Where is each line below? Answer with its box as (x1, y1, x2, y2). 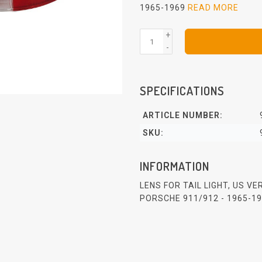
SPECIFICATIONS (140, 83, 225, 98)
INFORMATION (140, 158, 209, 174)
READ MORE (188, 3, 239, 12)
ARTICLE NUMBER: (143, 111, 223, 120)
